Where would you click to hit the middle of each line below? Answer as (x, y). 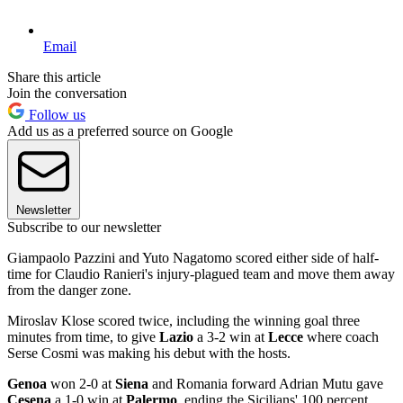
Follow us (55, 115)
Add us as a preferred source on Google (120, 131)
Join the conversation (67, 94)
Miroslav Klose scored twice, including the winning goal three (184, 321)
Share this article (54, 77)
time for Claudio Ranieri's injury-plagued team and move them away (201, 274)
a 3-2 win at (231, 337)
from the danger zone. (69, 291)
